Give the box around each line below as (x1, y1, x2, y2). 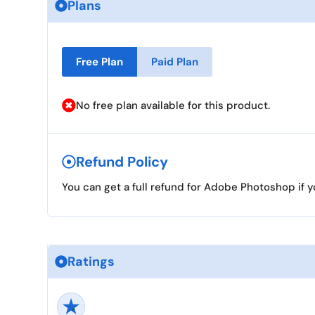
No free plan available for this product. (76, 98, 270, 112)
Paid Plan (151, 54, 198, 69)
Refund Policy (76, 152, 168, 171)
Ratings (67, 252, 115, 270)
